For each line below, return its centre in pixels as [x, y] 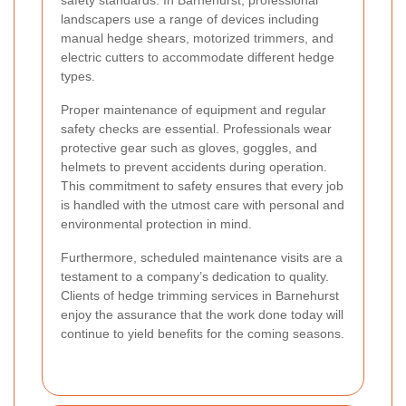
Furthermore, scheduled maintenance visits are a [202, 257]
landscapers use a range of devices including [190, 19]
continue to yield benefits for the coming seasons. [203, 333]
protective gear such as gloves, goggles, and [189, 147]
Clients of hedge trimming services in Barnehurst [200, 295]
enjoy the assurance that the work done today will [202, 314]
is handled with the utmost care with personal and [203, 204]
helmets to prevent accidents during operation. [194, 166]
